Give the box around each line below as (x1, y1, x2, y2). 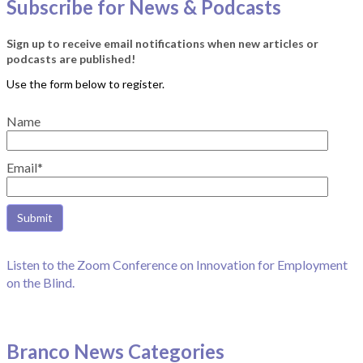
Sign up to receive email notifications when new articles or (6, 36, 318, 50)
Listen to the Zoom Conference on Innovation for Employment (6, 257, 348, 273)
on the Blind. (6, 275, 75, 291)
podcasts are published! (6, 52, 135, 66)
